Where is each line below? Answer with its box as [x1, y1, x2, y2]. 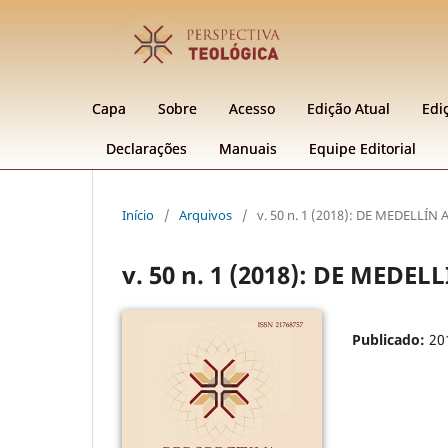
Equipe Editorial [309, 138, 416, 158]
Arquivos [179, 205, 232, 224]
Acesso [229, 98, 275, 118]
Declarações [106, 138, 187, 158]
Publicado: [352, 329, 429, 349]
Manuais [219, 138, 277, 158]
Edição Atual [307, 98, 390, 118]
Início [122, 205, 154, 224]
